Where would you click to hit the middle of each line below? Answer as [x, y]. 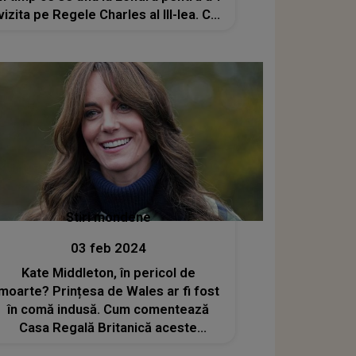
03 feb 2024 [108, 248]
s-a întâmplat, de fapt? [108, 33]
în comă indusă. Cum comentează [108, 309]
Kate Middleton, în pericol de [108, 273]
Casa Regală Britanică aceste [108, 327]
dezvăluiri [108, 346]
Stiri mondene [108, 217]
